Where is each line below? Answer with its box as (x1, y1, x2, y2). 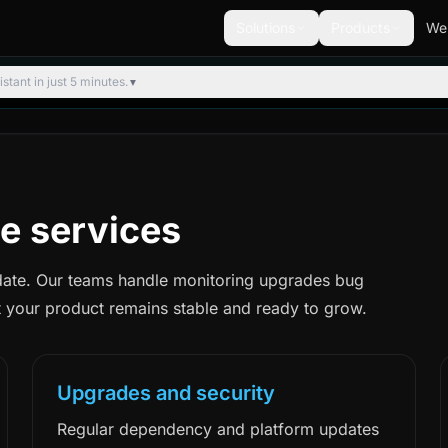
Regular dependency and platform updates (57, 419, 380, 439)
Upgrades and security (57, 381, 276, 405)
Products (330, 19, 390, 36)
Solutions (235, 19, 295, 36)
